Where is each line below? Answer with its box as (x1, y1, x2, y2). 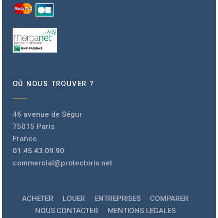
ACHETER (21, 194, 54, 203)
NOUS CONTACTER (35, 206, 98, 216)
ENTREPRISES (94, 194, 141, 203)
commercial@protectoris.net (13, 158, 112, 167)
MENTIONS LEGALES (108, 206, 176, 216)
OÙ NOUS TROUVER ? (13, 80, 94, 89)
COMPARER (150, 194, 189, 203)
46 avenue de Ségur (13, 109, 82, 119)
